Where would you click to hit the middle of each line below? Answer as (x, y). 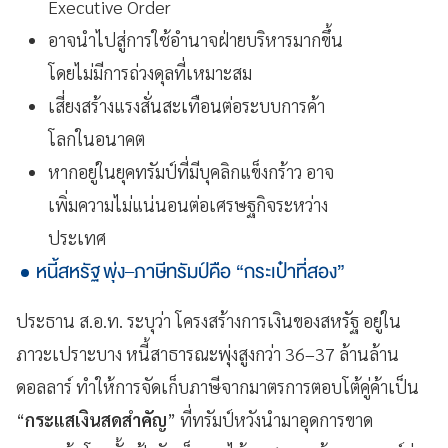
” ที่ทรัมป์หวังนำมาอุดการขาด (270, 419)
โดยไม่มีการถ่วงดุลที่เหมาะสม (150, 72)
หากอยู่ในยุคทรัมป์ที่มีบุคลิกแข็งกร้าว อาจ (191, 171)
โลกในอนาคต (96, 138)
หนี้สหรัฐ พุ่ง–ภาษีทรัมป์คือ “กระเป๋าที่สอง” (190, 271)
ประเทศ (77, 237)
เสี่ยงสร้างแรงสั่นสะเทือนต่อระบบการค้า (186, 105)
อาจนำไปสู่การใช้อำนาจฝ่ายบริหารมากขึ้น (195, 39)
